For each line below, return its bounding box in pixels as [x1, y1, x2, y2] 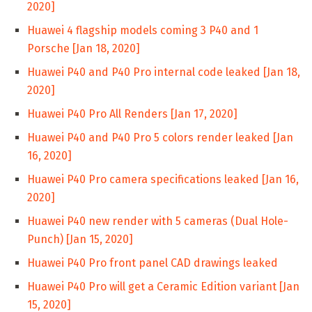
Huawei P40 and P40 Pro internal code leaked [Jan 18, [27, 65, 300, 79]
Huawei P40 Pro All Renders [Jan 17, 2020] [27, 107, 237, 121]
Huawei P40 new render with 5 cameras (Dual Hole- [27, 214, 288, 228]
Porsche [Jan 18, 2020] [27, 42, 140, 56]
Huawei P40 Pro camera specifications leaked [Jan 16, [27, 173, 299, 187]
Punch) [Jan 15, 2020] [27, 233, 133, 247]
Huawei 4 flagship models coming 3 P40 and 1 [27, 24, 258, 38]
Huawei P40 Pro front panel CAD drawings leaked [27, 256, 278, 270]
